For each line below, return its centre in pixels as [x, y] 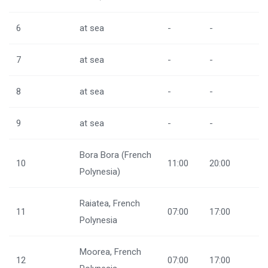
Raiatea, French [110, 203]
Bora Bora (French [115, 155]
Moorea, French [110, 252]
